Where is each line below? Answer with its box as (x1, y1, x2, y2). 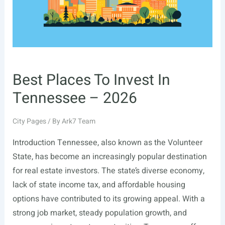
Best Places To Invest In (12, 69, 170, 92)
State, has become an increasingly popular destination (12, 151, 207, 163)
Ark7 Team (61, 116, 95, 127)
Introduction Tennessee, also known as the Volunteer (12, 137, 202, 149)
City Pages (12, 116, 46, 127)
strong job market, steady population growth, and (12, 207, 187, 219)
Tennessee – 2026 (12, 87, 137, 110)
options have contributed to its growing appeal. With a (12, 193, 205, 205)
